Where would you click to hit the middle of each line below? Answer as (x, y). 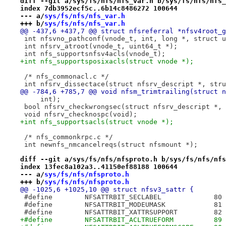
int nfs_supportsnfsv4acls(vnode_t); (93, 54)
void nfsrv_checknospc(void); (78, 115)
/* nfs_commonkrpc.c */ (66, 137)
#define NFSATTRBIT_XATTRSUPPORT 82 (218, 212)
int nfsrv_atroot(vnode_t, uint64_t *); (99, 46)
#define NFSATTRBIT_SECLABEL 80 (218, 197)
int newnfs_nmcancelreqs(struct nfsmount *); (109, 145)
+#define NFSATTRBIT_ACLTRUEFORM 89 (218, 219)
